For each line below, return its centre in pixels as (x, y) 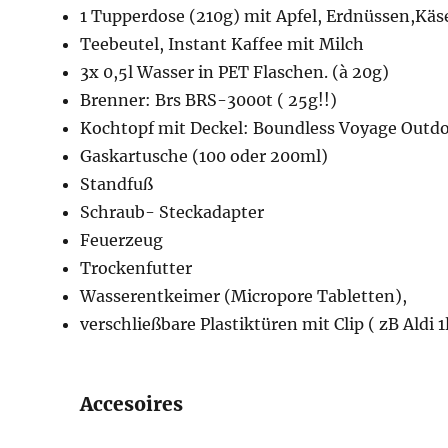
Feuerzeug (122, 240)
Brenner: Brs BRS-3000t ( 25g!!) (209, 100)
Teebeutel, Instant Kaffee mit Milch (222, 44)
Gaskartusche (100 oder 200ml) (204, 156)
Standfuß (117, 184)
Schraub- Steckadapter (172, 212)
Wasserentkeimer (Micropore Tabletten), (244, 296)
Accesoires (132, 404)
